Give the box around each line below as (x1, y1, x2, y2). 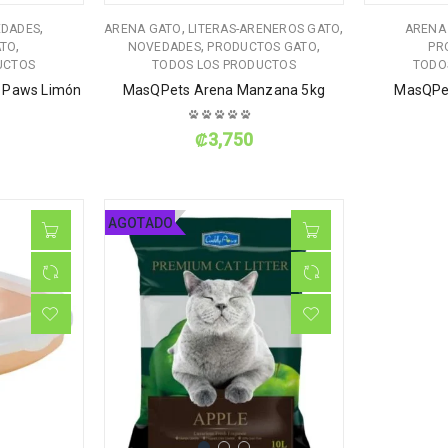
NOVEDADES (127, 40, 201, 55)
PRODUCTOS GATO (207, 40, 317, 55)
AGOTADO (107, 215, 174, 232)
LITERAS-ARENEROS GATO (188, 22, 341, 37)
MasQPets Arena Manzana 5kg (122, 82, 326, 99)
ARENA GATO (104, 22, 182, 37)
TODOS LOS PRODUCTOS (152, 58, 296, 73)
